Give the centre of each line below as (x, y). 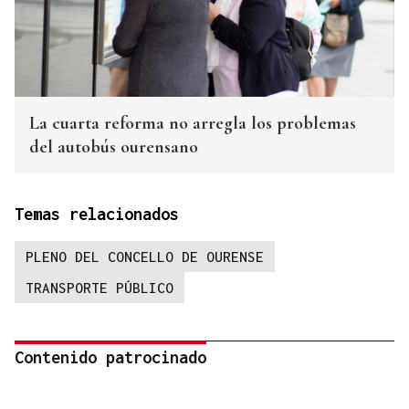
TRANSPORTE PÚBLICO (100, 288)
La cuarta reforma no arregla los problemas (193, 124)
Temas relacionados (97, 215)
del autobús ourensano (114, 147)
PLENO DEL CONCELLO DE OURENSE (145, 257)
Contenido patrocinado (110, 358)
